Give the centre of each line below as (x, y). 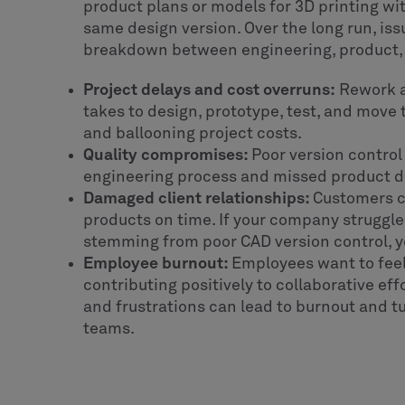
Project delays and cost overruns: (209, 90)
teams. (109, 329)
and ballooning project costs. (193, 133)
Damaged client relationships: (198, 198)
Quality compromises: (167, 155)
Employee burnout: (157, 264)
